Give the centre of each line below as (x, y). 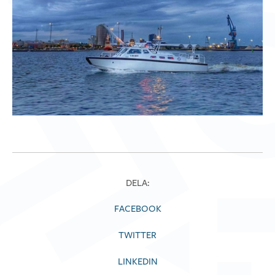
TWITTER (137, 235)
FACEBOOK (137, 209)
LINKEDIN (137, 261)
